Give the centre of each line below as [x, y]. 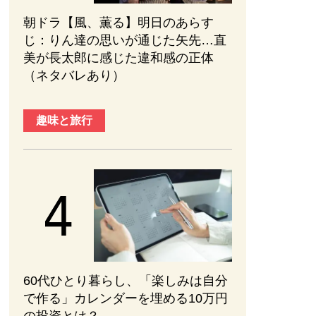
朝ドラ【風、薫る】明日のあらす [119, 23]
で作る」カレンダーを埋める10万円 [126, 299]
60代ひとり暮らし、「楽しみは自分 [126, 281]
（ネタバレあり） [74, 76]
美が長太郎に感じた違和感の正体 [119, 58]
